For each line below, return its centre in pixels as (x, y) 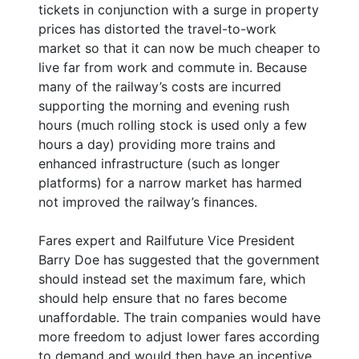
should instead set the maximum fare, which (172, 278)
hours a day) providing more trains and (157, 144)
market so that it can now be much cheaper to (179, 48)
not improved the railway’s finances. (148, 202)
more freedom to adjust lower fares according (179, 336)
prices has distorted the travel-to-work (157, 28)
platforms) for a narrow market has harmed (170, 182)
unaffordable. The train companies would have (179, 317)
